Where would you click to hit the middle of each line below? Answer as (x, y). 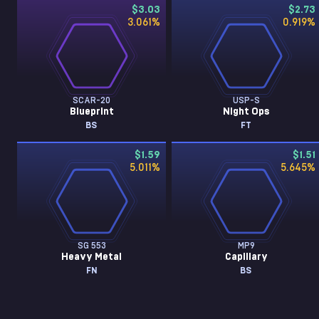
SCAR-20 (92, 100)
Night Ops (246, 112)
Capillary (246, 257)
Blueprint (91, 112)
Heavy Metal (92, 257)
